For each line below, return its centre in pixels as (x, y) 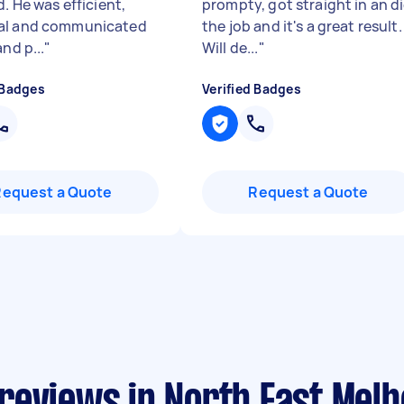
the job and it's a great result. (302, 26)
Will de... (230, 48)
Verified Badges (252, 89)
